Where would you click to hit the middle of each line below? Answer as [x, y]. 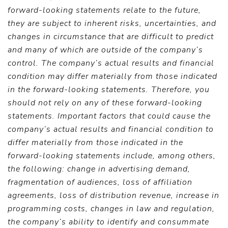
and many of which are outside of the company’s [105, 50]
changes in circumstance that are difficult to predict [111, 37]
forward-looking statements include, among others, [112, 156]
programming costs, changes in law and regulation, [111, 209]
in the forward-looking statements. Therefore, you [109, 90]
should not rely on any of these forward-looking [105, 103]
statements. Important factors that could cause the [109, 116]
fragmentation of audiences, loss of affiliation [100, 182]
